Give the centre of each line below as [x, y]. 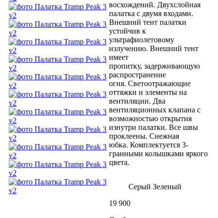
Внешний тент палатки [148, 22]
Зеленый [167, 187]
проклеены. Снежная [144, 136]
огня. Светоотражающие [150, 84]
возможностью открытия [150, 119]
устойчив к [127, 31]
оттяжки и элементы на [148, 92]
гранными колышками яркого [158, 154]
